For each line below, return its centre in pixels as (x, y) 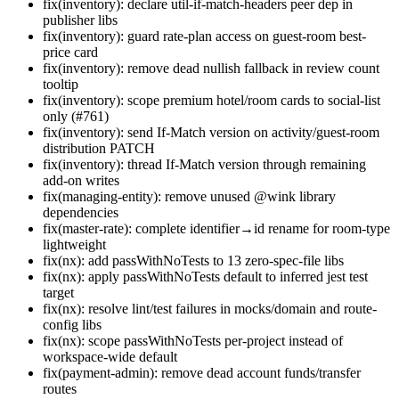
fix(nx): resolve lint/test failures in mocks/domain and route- (210, 309)
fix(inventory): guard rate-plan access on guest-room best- (204, 37)
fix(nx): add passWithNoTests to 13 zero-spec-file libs (193, 261)
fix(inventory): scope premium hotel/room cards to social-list (212, 101)
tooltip (61, 85)
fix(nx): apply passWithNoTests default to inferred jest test (205, 277)
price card (70, 53)
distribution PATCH (99, 149)
